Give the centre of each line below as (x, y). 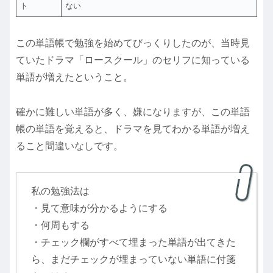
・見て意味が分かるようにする (99, 208)
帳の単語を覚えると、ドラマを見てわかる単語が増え (133, 129)
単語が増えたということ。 (74, 77)
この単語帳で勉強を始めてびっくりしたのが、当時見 (133, 43)
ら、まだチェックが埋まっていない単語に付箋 (133, 259)
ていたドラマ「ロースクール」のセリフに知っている (133, 60)
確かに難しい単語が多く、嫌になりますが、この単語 (133, 112)
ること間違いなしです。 (69, 146)
